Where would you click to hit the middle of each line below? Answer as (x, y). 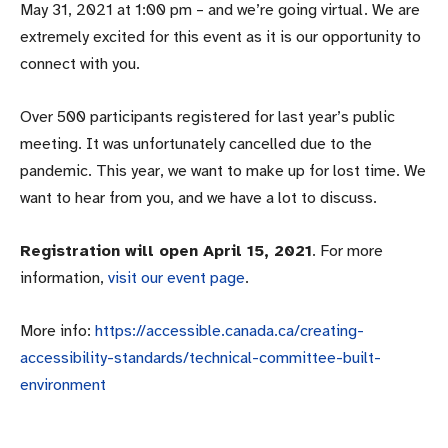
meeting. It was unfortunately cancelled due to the (196, 143)
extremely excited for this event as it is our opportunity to (220, 36)
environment (63, 384)
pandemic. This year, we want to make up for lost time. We (223, 170)
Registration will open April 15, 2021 (166, 250)
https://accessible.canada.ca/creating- (229, 330)
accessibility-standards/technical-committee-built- (200, 357)
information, (64, 277)
